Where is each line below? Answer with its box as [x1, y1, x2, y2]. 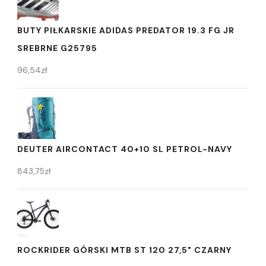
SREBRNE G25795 [17, 42, 97, 53]
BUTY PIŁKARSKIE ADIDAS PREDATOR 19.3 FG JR [17, 24, 235, 36]
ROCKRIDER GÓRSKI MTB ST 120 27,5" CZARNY [17, 244, 232, 255]
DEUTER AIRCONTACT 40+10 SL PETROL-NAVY [17, 143, 232, 154]
